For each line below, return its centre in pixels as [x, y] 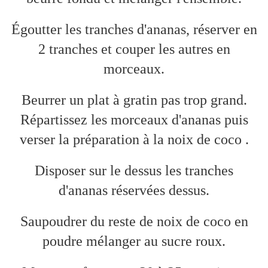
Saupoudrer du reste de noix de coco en [134, 222]
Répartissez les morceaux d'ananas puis [134, 120]
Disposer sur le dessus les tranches [134, 171]
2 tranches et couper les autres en [134, 49]
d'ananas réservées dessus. [134, 191]
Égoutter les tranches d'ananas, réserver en [134, 30]
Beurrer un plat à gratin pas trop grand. [134, 100]
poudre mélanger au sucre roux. [134, 241]
